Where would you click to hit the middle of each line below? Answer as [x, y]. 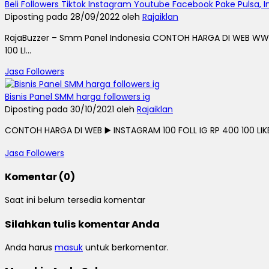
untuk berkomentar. [126, 248]
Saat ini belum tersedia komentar [75, 200]
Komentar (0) [40, 177]
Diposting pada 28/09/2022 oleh [74, 17]
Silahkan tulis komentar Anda [82, 224]
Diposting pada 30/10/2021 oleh [71, 109]
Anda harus [30, 248]
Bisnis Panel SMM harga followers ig [77, 96]
